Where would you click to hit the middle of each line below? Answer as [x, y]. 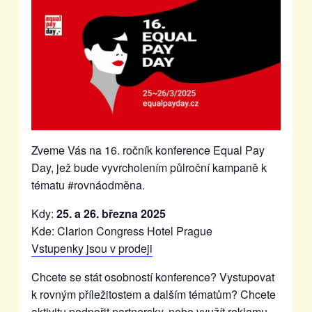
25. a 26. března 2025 [111, 214]
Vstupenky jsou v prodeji [92, 249]
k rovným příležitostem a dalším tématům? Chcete [153, 295]
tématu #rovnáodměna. [88, 185]
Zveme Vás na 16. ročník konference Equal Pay [148, 150]
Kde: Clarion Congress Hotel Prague [122, 231]
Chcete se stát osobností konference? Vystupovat [153, 277]
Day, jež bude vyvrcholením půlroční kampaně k [149, 168]
